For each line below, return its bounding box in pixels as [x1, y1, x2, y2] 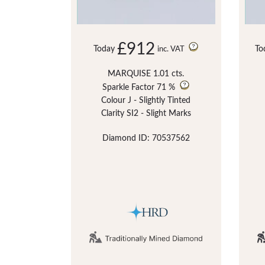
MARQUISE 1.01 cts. [108, 69, 185, 78]
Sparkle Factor [102, 83, 155, 92]
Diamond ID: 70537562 [102, 134, 190, 143]
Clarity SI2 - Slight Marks [101, 109, 191, 118]
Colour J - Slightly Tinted [101, 96, 191, 105]
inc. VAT [157, 45, 186, 53]
